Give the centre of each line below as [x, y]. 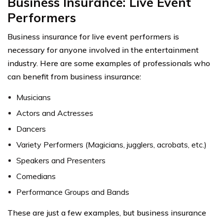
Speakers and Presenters [61, 161]
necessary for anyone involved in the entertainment [103, 50]
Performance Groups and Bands [73, 192]
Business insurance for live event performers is [93, 37]
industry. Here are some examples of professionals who [109, 63]
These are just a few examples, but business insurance [107, 213]
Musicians [34, 97]
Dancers [31, 129]
